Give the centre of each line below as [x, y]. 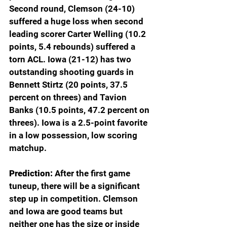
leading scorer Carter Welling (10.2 [79, 34]
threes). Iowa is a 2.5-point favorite [79, 123]
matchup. [28, 148]
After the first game [93, 174]
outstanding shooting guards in [72, 72]
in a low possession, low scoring [74, 136]
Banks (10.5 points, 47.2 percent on [80, 110]
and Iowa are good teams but [67, 212]
